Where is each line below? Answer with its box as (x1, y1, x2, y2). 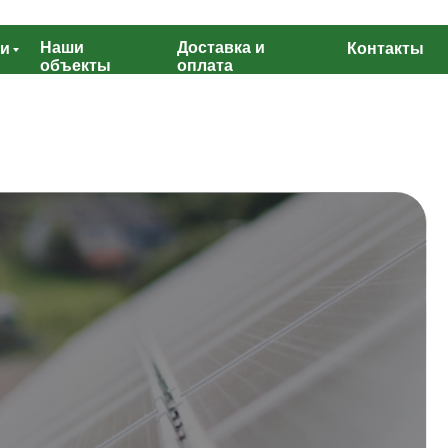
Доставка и (177, 38, 266, 56)
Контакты (346, 39, 424, 57)
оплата (177, 56, 234, 74)
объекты (39, 56, 111, 74)
